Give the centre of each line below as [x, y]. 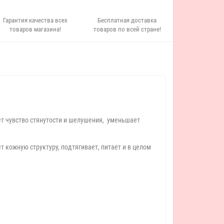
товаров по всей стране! [127, 29]
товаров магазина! [35, 29]
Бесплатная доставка [127, 20]
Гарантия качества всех [35, 20]
